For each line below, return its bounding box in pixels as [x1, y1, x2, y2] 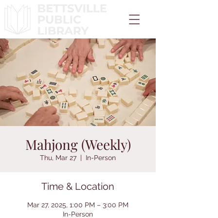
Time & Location [41, 181, 114, 192]
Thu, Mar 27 [40, 154, 76, 162]
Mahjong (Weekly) [25, 135, 131, 153]
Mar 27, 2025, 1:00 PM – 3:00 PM [27, 201, 128, 209]
